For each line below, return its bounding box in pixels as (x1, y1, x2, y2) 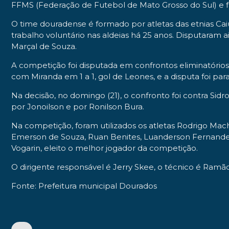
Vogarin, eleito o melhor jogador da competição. (11, 143, 198, 153)
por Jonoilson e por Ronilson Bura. (11, 101, 146, 111)
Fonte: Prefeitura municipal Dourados (11, 180, 157, 191)
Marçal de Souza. (11, 41, 77, 51)
